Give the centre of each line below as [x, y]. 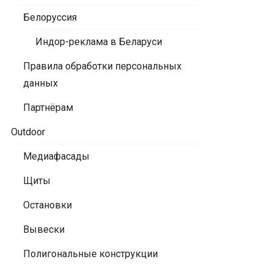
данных [41, 83]
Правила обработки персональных [102, 66]
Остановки [48, 205]
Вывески [44, 229]
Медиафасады [56, 156]
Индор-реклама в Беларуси [99, 42]
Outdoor [28, 132]
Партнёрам [48, 108]
